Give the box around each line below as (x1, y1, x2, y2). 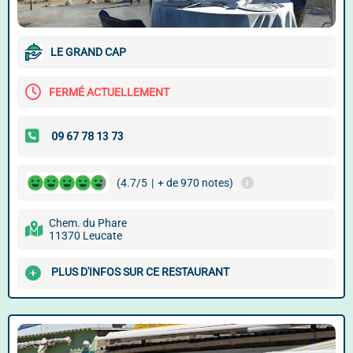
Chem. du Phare (49, 217, 127, 229)
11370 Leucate (49, 229, 122, 242)
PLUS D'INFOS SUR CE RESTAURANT (51, 266, 229, 279)
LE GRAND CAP (50, 46, 126, 58)
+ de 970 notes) (158, 176, 233, 189)
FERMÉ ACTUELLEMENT (49, 86, 169, 98)
